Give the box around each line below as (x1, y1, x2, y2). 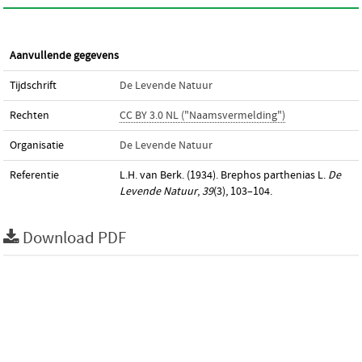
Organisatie (10, 139, 64, 152)
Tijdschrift (10, 79, 57, 92)
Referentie (10, 169, 59, 182)
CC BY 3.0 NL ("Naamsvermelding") (120, 109, 285, 122)
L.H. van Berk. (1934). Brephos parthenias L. (120, 169, 328, 182)
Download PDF (23, 229, 126, 248)
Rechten (10, 109, 49, 122)
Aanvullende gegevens (10, 49, 119, 62)
